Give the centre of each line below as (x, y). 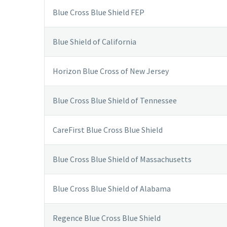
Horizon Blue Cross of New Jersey (111, 71)
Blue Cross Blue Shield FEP (99, 12)
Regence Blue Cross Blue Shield (107, 218)
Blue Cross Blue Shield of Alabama (112, 188)
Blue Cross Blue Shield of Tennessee (115, 100)
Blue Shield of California (94, 41)
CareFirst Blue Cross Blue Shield (108, 129)
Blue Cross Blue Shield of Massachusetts (122, 159)
